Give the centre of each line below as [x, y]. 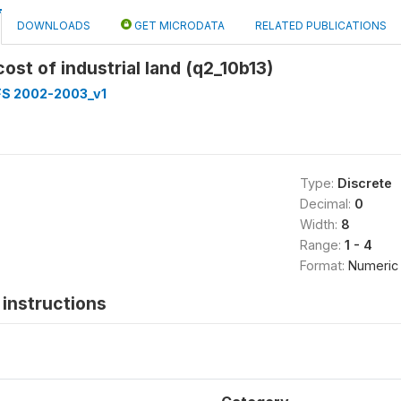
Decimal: [327, 204]
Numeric [373, 265]
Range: [322, 245]
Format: [324, 265]
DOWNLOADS [54, 26]
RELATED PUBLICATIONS [321, 26]
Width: [320, 224]
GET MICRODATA [178, 26]
